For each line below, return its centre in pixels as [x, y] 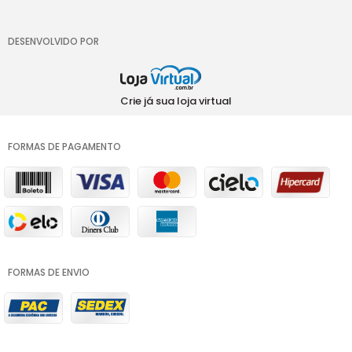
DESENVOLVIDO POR [53, 41]
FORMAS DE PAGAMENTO [64, 146]
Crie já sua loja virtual [176, 101]
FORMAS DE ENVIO [49, 272]
